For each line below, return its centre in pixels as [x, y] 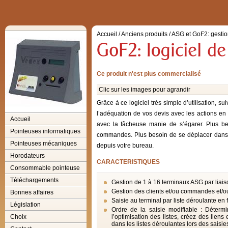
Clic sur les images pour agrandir [145, 90]
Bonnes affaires [32, 192]
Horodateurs [27, 156]
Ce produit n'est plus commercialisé [149, 74]
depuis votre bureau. [125, 146]
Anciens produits [144, 34]
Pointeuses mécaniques [44, 144]
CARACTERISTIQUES [128, 162]
